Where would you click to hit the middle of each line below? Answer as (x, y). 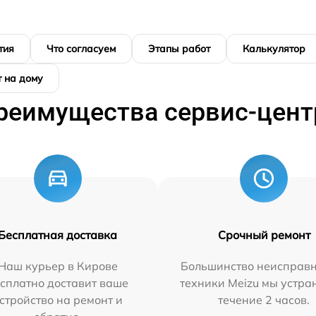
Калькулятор (274, 48)
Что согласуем (81, 48)
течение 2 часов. (264, 299)
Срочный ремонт (264, 235)
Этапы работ (179, 48)
